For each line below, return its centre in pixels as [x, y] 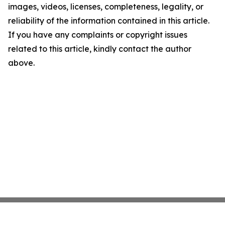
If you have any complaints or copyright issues [98, 35]
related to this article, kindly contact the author [100, 49]
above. [21, 63]
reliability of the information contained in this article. [109, 21]
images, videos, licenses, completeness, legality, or [106, 7]
